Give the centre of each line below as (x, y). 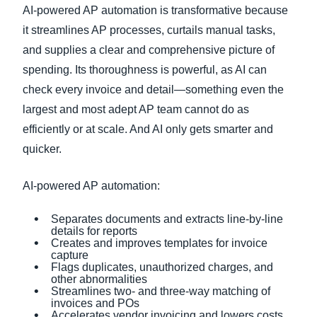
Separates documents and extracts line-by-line (167, 219)
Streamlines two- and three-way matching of (161, 291)
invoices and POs (95, 303)
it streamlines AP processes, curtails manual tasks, (149, 30)
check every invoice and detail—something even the (153, 90)
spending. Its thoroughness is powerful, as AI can (145, 70)
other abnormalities (99, 279)
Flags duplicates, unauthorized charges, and (162, 267)
